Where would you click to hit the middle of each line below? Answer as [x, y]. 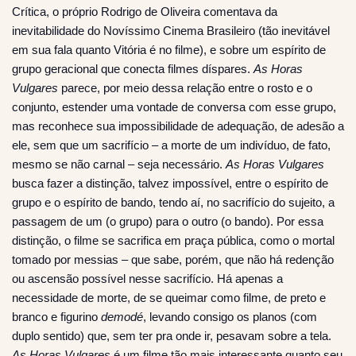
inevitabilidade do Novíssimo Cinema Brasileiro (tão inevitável [171, 30]
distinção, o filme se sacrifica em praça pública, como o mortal [173, 240]
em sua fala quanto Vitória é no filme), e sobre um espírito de [169, 49]
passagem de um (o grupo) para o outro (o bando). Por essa [168, 221]
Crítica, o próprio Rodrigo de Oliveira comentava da [145, 11]
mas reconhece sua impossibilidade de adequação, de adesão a [178, 126]
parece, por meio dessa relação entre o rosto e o [185, 87]
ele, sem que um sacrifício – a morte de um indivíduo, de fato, [171, 145]
